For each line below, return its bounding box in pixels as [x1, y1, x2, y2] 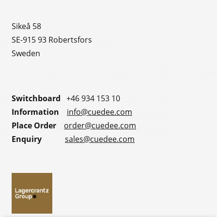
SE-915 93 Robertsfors [12, 34, 92, 45]
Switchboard [12, 93, 61, 104]
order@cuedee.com [64, 120, 136, 130]
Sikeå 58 [12, 21, 41, 31]
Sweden [12, 48, 40, 59]
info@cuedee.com [67, 106, 132, 117]
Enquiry [12, 133, 65, 144]
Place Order [12, 120, 58, 131]
